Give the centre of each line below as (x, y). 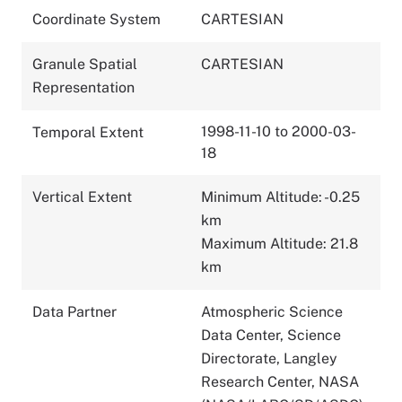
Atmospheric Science (272, 311)
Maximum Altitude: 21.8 (280, 243)
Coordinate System (96, 19)
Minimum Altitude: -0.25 (280, 197)
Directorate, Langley (269, 358)
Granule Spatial (85, 64)
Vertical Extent (82, 197)
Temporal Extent (88, 132)
